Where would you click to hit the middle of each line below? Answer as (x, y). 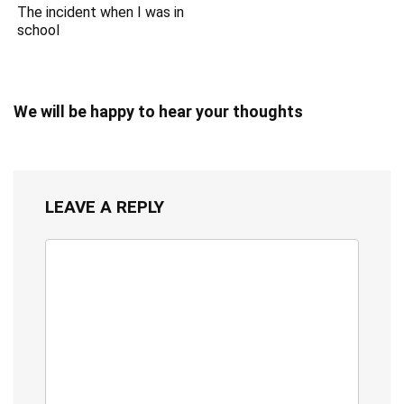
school (39, 31)
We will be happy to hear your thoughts (158, 112)
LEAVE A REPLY (105, 207)
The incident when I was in (101, 13)
